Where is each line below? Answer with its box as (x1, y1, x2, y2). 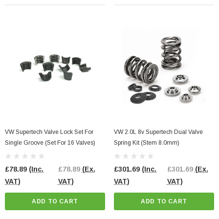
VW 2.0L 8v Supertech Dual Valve (114, 129, 203, 136)
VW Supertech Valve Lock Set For (5, 129, 93, 136)
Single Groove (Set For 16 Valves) (5, 139, 95, 147)
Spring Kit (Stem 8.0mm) (114, 139, 179, 147)
